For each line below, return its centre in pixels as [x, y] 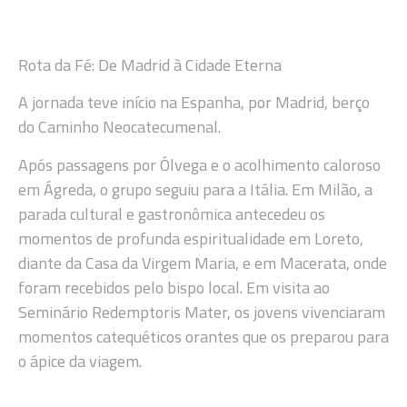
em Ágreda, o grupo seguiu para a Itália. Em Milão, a [195, 189]
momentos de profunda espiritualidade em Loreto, [191, 238]
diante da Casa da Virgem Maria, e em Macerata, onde [203, 263]
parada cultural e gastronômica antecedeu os [172, 213]
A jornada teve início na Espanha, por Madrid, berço [194, 103]
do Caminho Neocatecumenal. [119, 127]
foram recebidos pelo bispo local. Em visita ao [174, 287]
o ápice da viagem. [80, 361]
